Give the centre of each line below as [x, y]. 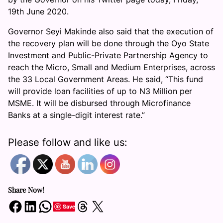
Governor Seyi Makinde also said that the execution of [111, 31]
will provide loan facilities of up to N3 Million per [100, 91]
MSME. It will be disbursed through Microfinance [99, 103]
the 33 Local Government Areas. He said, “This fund [106, 79]
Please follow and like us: [68, 142]
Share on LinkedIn [26, 206]
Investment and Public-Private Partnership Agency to [108, 55]
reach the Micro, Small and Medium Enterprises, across [111, 67]
